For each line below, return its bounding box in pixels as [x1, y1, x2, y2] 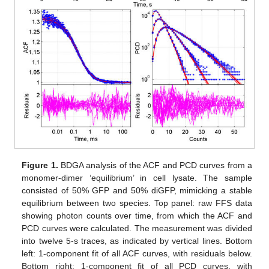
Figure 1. [22, 160, 58, 171]
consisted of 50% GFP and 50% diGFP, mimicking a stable [22, 186, 252, 196]
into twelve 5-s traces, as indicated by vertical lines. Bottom [22, 236, 252, 246]
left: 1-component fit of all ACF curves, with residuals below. [22, 249, 252, 259]
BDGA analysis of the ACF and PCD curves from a [58, 160, 252, 171]
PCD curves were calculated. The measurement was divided [22, 223, 252, 234]
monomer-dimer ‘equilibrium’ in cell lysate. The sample [22, 173, 252, 183]
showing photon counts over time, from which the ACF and [22, 211, 252, 221]
